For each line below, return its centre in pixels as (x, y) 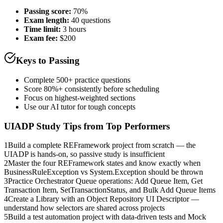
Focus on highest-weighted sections (80, 98)
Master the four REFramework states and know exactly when (104, 163)
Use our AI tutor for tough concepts (80, 107)
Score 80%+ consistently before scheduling (92, 89)
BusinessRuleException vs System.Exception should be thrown (104, 172)
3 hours (74, 29)
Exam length (45, 20)
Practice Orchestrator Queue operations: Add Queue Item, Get (105, 181)
